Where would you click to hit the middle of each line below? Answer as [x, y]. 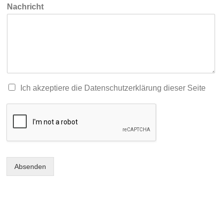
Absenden [30, 166]
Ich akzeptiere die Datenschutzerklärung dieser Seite [113, 88]
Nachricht [26, 7]
